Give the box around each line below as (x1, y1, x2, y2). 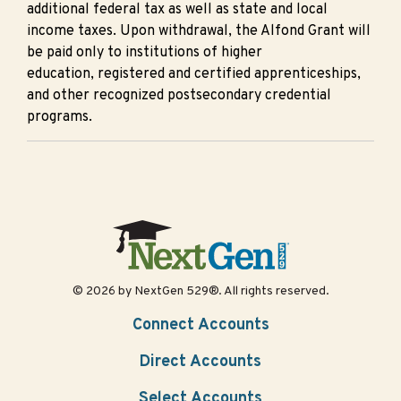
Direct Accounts (140, 351, 261, 372)
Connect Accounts (132, 314, 269, 336)
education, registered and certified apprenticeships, (27, 65, 361, 84)
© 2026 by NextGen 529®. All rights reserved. (72, 283, 329, 299)
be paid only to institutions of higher (27, 44, 262, 63)
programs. (27, 108, 92, 127)
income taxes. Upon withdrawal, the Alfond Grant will (27, 22, 371, 41)
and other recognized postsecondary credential (27, 87, 331, 106)
